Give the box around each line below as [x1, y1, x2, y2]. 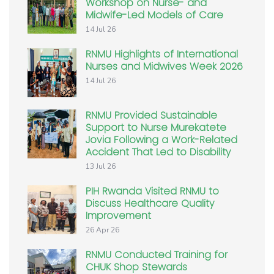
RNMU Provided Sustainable [86, 108, 217, 123]
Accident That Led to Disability [86, 145, 231, 160]
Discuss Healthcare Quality [86, 196, 214, 211]
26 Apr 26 [86, 225, 119, 235]
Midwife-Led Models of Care [86, 8, 223, 23]
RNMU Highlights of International [86, 47, 238, 62]
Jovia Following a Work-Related [86, 133, 237, 147]
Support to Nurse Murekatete [86, 120, 226, 135]
